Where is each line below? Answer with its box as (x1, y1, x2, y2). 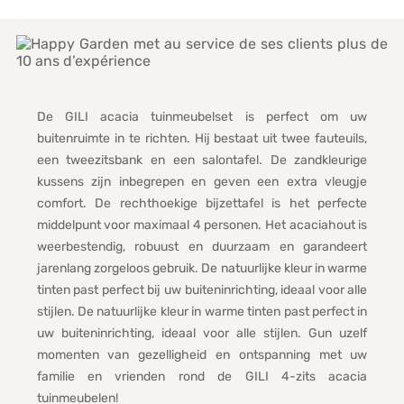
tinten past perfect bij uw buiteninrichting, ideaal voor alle (36, 282, 368, 298)
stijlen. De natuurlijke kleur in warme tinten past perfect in (36, 304, 368, 320)
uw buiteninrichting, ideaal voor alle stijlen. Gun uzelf (36, 326, 368, 342)
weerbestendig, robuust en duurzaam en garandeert (36, 239, 368, 255)
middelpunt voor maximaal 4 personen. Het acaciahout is (36, 217, 368, 234)
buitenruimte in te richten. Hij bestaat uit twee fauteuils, (36, 131, 368, 147)
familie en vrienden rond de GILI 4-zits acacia (36, 369, 368, 385)
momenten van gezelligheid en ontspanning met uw (36, 347, 368, 363)
